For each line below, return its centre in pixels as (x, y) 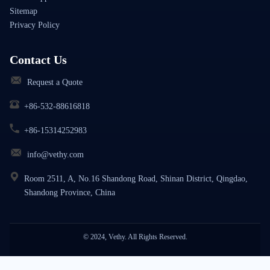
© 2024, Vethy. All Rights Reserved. (135, 237)
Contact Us (38, 60)
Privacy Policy (35, 25)
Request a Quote (55, 83)
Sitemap (24, 11)
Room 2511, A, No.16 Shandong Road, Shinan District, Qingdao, (136, 179)
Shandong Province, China (70, 193)
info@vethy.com (55, 155)
